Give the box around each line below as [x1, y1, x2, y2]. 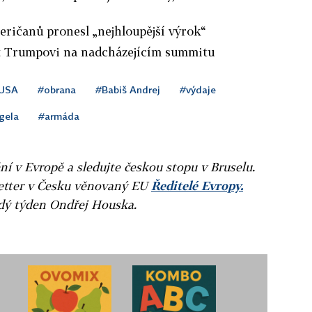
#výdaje [180, 83, 216, 95]
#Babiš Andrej [95, 83, 160, 95]
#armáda [38, 109, 79, 122]
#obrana [38, 83, 76, 95]
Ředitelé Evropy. [151, 178, 243, 193]
